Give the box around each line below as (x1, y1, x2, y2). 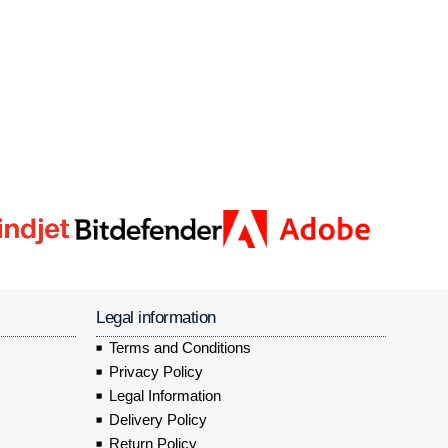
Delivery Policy (108, 410, 207, 428)
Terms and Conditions (108, 338, 251, 356)
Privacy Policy (108, 362, 203, 380)
